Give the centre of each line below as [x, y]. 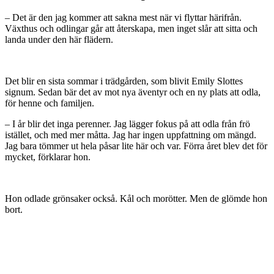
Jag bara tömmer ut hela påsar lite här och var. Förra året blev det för [136, 146]
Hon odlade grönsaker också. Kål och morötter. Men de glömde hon [136, 199]
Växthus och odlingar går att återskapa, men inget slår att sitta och [131, 29]
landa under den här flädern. [59, 40]
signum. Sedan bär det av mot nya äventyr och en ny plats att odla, [133, 92]
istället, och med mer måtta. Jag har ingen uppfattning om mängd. [131, 135]
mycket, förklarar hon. [48, 157]
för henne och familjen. [50, 103]
